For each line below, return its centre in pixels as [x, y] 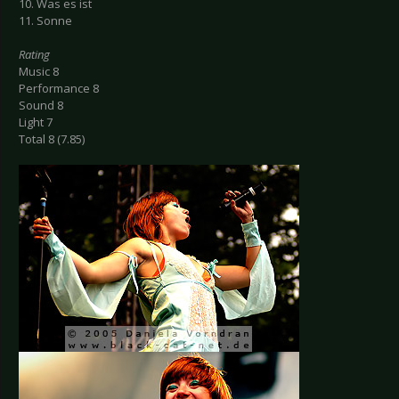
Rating [34, 55]
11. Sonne [45, 21]
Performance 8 [59, 89]
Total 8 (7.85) [52, 139]
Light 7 [36, 122]
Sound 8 [41, 106]
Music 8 [39, 72]
